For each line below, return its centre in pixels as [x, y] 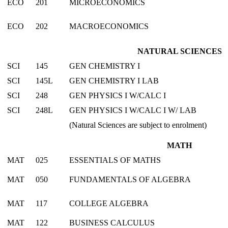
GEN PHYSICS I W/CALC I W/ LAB [133, 110]
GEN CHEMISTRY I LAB [114, 80]
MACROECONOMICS [109, 26]
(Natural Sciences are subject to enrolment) [138, 125]
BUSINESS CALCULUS [112, 222]
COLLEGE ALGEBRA [109, 203]
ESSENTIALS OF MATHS [115, 160]
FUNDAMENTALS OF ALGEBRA [130, 179]
